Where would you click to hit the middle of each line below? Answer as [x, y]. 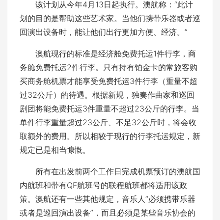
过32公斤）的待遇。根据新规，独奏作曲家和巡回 [107, 95]
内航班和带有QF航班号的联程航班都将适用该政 [103, 185]
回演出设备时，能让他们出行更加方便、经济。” [104, 32]
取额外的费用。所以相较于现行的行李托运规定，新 [110, 136]
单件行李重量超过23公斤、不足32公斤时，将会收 [108, 122]
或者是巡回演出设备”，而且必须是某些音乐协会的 [108, 213]
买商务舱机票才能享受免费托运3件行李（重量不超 [109, 81]
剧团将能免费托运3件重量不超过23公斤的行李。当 [110, 109]
